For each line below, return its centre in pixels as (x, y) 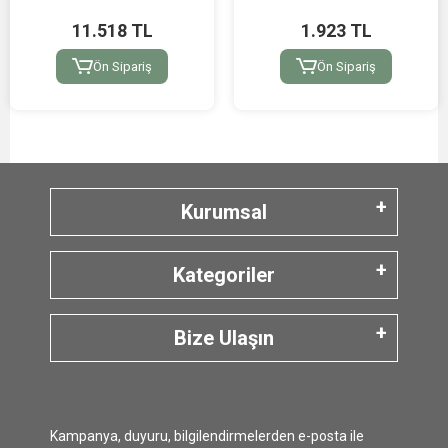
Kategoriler (224, 275)
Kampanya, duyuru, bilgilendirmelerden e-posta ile (207, 436)
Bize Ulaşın (224, 338)
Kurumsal (224, 212)
